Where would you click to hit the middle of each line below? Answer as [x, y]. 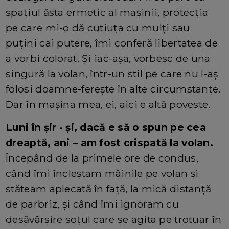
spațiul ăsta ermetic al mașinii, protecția [107, 12]
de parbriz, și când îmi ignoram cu [92, 204]
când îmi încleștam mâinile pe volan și [102, 173]
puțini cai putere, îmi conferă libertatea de [112, 43]
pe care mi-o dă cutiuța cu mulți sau [98, 27]
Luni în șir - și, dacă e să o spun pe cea [106, 127]
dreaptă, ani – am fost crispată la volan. [110, 142]
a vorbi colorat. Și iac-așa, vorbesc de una [108, 58]
